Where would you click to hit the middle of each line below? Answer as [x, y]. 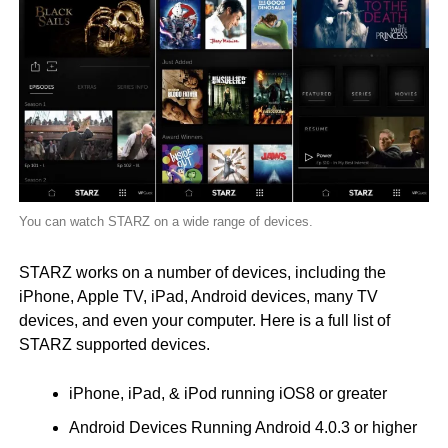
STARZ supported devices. [114, 344]
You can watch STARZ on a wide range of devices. [165, 221]
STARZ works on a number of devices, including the [202, 272]
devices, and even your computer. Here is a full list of [204, 320]
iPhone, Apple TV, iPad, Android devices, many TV [198, 296]
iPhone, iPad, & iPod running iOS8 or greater [227, 393]
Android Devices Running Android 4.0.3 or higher [242, 427]
